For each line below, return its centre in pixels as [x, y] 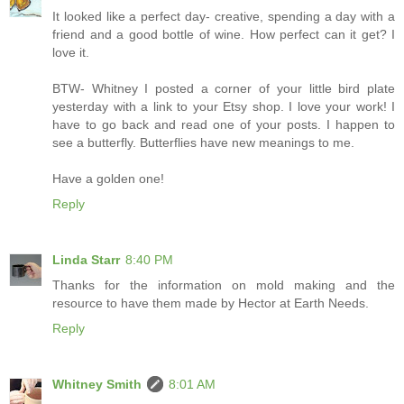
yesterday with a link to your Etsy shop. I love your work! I [224, 107]
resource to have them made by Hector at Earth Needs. [211, 303]
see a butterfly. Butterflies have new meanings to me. [203, 143]
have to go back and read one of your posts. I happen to [224, 125]
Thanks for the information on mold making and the [224, 285]
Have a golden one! [108, 179]
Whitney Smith [97, 385]
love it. [71, 53]
